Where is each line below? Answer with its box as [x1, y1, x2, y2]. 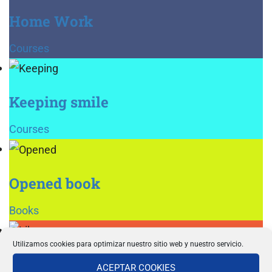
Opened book [9, 173, 100, 193]
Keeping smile [9, 92, 109, 112]
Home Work [9, 12, 93, 31]
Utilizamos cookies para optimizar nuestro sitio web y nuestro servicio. [13, 239, 243, 248]
